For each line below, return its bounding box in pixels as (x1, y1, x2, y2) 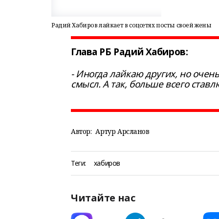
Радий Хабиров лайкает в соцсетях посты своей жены (51, 21, 212, 29)
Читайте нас (71, 191, 135, 204)
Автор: (71, 127, 92, 136)
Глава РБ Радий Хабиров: (71, 45, 188, 58)
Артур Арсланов (95, 127, 150, 136)
